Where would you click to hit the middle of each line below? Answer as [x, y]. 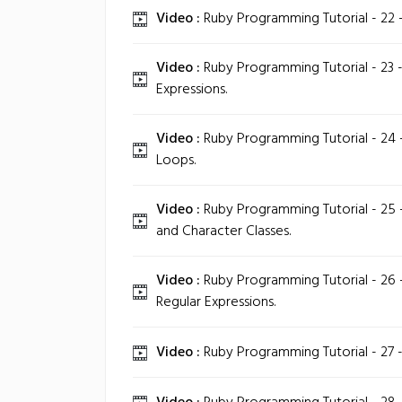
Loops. [176, 161]
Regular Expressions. [216, 302]
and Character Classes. [223, 232]
